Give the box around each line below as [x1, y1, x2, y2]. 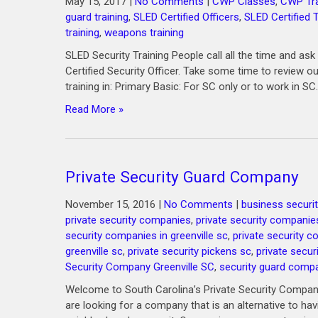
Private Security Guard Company [65, 168, 299, 186]
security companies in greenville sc [65, 229, 228, 242]
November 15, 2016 [65, 198, 155, 211]
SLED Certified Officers [133, 11, 239, 23]
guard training [65, 11, 128, 23]
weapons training [104, 26, 184, 39]
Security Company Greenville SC [65, 261, 214, 273]
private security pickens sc [128, 245, 251, 258]
